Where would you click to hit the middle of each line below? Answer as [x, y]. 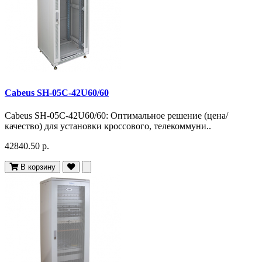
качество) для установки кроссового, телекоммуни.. [108, 126]
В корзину [38, 167]
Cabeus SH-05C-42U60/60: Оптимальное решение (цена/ [116, 115]
